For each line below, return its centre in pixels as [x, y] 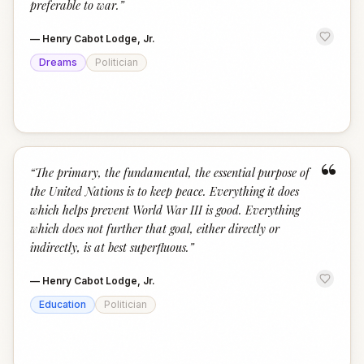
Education [63, 304]
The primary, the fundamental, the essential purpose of [172, 172]
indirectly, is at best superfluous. [110, 247]
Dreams [58, 62]
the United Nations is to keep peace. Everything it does [165, 191]
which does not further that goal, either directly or [155, 228]
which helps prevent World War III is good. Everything [165, 210]
